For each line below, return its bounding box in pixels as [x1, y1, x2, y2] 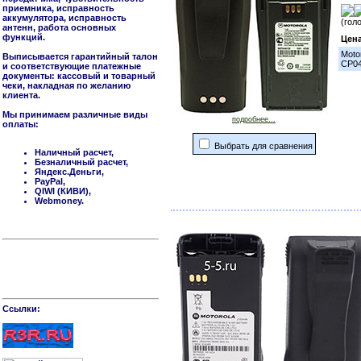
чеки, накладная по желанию [2, 81, 131, 90]
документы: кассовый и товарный [2, 71, 156, 81]
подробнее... [232, 115, 276, 123]
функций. [2, 32, 45, 42]
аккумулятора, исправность [2, 13, 127, 23]
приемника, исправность [2, 3, 114, 13]
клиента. [2, 90, 40, 100]
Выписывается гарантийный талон [2, 52, 158, 61]
